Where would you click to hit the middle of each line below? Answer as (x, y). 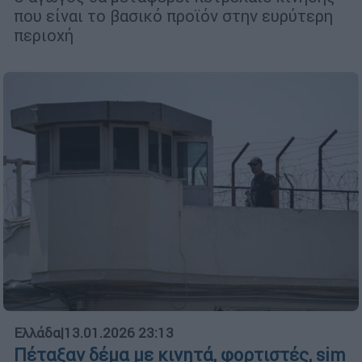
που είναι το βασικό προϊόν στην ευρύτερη (173, 16)
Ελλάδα (37, 333)
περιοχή (44, 36)
